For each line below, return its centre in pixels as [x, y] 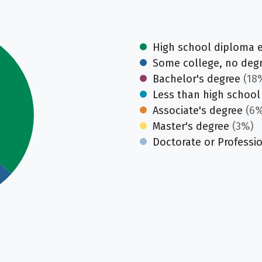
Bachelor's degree [196, 79]
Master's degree [191, 126]
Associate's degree [198, 111]
